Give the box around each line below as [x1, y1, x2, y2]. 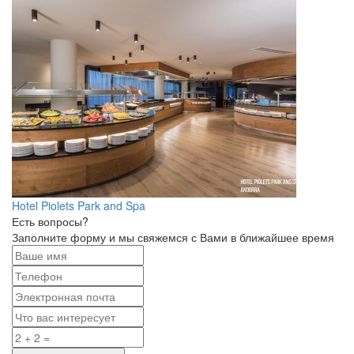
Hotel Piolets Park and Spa [12, 197, 145, 213]
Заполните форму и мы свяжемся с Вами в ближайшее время [12, 228, 334, 245]
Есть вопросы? [12, 213, 88, 229]
